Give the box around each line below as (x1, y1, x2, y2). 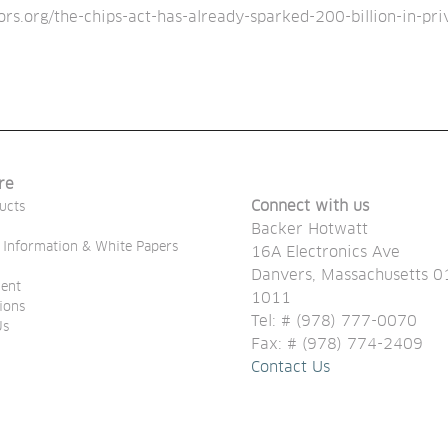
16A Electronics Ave (251, 245, 400, 261)
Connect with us (251, 199, 369, 215)
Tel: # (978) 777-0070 (251, 314, 417, 330)
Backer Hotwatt (251, 222, 368, 238)
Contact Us (251, 360, 330, 376)
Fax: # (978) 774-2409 (251, 337, 423, 353)
